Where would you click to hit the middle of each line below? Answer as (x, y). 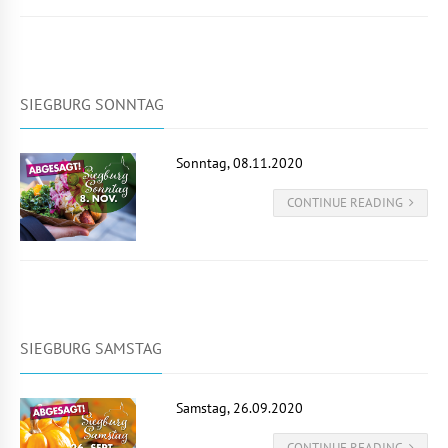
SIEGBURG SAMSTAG (91, 348)
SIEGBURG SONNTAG (92, 103)
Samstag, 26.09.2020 (239, 408)
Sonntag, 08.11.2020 (239, 163)
